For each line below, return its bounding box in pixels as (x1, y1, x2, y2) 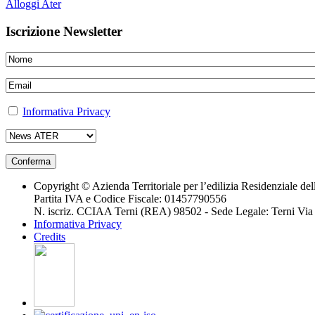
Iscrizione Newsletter (6, 23, 122, 39)
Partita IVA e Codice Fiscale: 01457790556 (34, 193, 226, 205)
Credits (34, 231, 65, 243)
